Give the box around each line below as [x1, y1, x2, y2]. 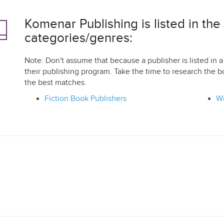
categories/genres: [24, 30, 132, 46]
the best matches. [24, 78, 86, 87]
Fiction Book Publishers [44, 94, 126, 103]
